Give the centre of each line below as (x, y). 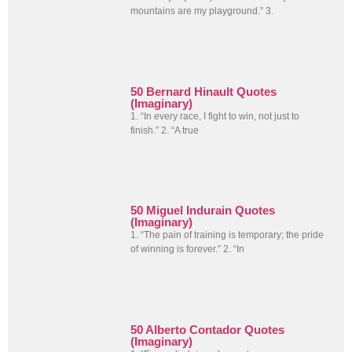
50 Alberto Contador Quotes (208, 329)
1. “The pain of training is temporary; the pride (227, 235)
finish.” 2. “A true (165, 130)
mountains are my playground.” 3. (202, 11)
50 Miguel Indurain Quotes (203, 211)
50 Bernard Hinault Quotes (204, 91)
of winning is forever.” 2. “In (188, 249)
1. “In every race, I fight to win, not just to (215, 116)
